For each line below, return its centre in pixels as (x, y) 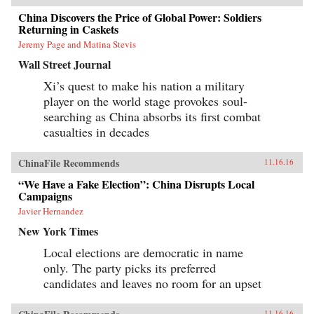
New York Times (58, 231)
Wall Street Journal (64, 64)
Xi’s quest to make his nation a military (144, 85)
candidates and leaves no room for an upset (152, 283)
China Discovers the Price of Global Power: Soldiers (140, 17)
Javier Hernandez (51, 211)
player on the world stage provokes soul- (145, 101)
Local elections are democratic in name (143, 252)
